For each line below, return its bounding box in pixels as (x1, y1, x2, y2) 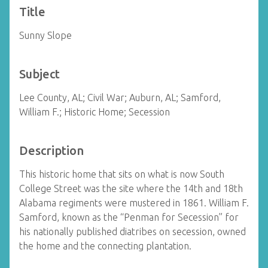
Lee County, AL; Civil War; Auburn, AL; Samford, (19, 92, 221, 103)
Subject (19, 67, 60, 81)
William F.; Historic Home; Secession (19, 106, 170, 117)
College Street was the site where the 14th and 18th (19, 183, 243, 194)
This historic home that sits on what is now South (19, 169, 224, 179)
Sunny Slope (19, 30, 72, 41)
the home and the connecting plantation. (19, 240, 191, 251)
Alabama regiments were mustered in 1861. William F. (19, 197, 249, 208)
